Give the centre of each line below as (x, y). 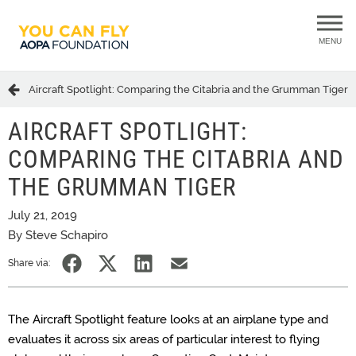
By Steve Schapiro (58, 235)
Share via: (29, 263)
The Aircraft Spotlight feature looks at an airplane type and (168, 319)
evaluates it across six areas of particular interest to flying (164, 339)
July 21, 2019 (43, 215)
